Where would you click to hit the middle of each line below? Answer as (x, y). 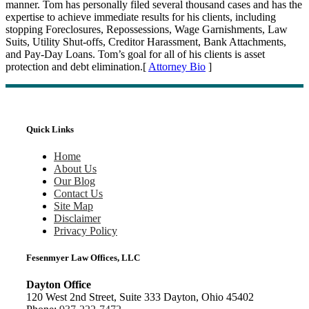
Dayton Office (58, 285)
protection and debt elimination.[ (77, 67)
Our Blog (74, 181)
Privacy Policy (85, 230)
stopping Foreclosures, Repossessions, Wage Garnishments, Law (147, 30)
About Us (75, 168)
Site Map (73, 206)
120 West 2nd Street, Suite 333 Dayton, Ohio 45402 (140, 297)
